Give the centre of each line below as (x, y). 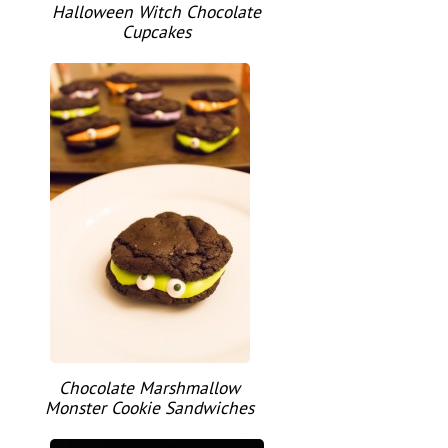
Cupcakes (157, 32)
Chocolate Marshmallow (150, 388)
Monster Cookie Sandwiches (150, 408)
